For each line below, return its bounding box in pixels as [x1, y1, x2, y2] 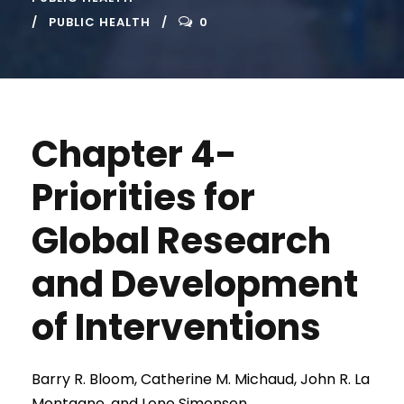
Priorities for [32, 172, 255, 223]
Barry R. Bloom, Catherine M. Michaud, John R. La [32, 369, 370, 390]
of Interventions [32, 302, 321, 353]
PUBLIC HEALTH [49, 14, 151, 31]
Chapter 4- [32, 129, 237, 179]
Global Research [32, 216, 331, 266]
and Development [32, 259, 358, 309]
